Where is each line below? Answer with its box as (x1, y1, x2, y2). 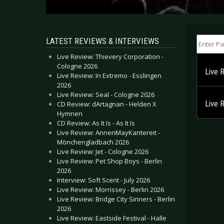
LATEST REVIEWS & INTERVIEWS (46, 36, 159, 46)
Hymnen (57, 109, 82, 118)
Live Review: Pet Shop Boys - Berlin (57, 156, 162, 165)
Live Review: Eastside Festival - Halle (57, 213, 166, 222)
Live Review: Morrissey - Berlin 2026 (57, 185, 164, 194)
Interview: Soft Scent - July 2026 (57, 175, 150, 184)
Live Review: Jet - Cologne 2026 (57, 147, 148, 156)
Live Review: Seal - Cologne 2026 (57, 90, 154, 99)
